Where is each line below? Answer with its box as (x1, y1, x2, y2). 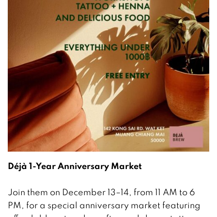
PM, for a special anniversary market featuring (8, 200, 201, 211)
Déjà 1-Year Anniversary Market (8, 160, 142, 172)
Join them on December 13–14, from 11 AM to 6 (8, 186, 195, 198)
